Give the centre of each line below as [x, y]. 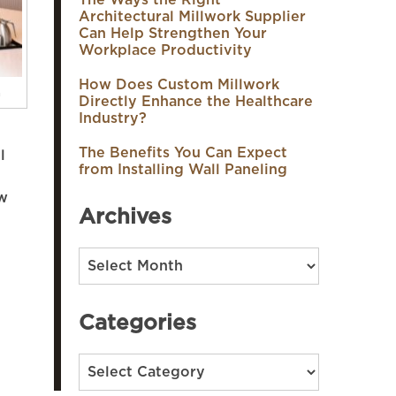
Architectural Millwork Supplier [192, 17]
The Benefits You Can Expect [183, 153]
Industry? [113, 118]
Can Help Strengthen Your [173, 34]
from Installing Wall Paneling [183, 170]
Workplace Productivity [165, 50]
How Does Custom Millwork [179, 85]
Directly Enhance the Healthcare [196, 102]
